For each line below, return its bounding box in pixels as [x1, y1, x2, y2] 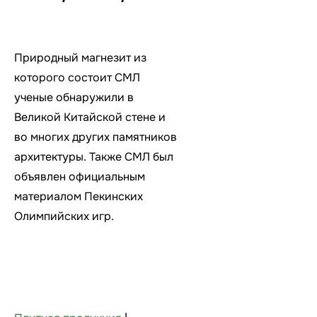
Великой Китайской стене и [14, 109, 166, 125]
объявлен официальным [14, 168, 145, 184]
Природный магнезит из [14, 50, 146, 65]
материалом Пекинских [14, 188, 143, 204]
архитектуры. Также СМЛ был [14, 149, 173, 164]
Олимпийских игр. [14, 208, 114, 224]
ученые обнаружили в [14, 89, 134, 105]
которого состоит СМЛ [14, 69, 140, 85]
